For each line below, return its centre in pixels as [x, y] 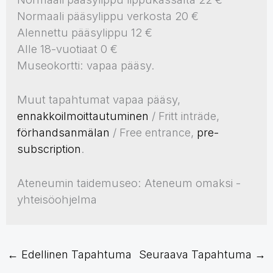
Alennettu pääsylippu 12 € [85, 33]
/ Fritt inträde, [184, 116]
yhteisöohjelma [57, 200]
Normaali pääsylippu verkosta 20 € [108, 16]
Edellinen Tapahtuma [75, 254]
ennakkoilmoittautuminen [83, 116]
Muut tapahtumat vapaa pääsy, [99, 100]
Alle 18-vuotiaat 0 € [68, 49]
